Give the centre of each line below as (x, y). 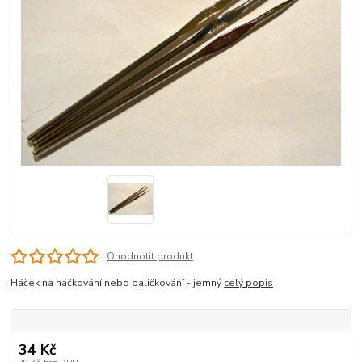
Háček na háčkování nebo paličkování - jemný (118, 283)
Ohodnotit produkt (149, 257)
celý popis (249, 283)
